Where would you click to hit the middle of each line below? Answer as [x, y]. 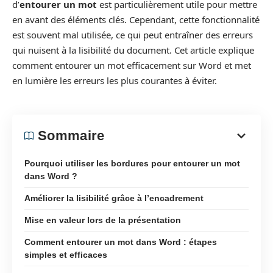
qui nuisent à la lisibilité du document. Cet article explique [133, 50]
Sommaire [71, 135]
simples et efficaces [66, 254]
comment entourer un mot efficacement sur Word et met [132, 65]
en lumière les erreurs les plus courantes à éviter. [115, 80]
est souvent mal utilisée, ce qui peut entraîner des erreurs [133, 35]
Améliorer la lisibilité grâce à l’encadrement [114, 198]
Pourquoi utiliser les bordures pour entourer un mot [132, 163]
